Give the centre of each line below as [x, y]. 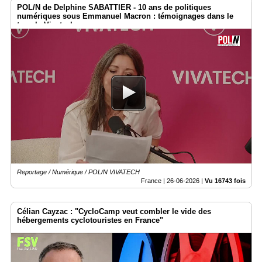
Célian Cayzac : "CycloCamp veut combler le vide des [114, 212]
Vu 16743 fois [225, 181]
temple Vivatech [46, 25]
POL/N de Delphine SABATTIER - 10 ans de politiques [114, 7]
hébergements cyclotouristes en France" [90, 220]
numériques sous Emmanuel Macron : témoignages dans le [125, 16]
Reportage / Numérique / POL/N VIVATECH [78, 172]
